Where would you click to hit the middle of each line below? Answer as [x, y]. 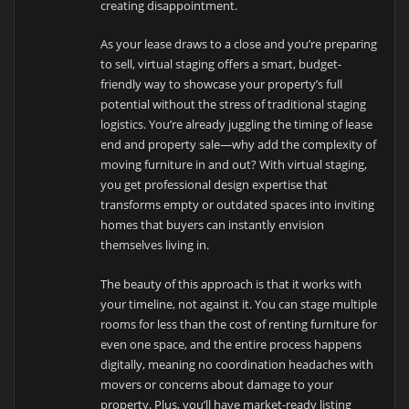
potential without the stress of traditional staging [234, 105]
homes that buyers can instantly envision [213, 225]
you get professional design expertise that [215, 185]
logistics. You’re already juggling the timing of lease [237, 125]
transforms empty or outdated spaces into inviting [238, 205]
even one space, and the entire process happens [231, 344]
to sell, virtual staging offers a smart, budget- [221, 64]
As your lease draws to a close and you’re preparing [239, 44]
